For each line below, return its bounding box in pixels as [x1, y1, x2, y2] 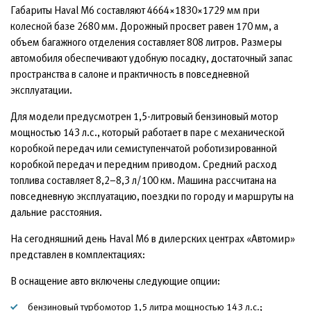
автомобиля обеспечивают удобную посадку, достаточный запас [10, 52, 293, 64]
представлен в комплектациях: [10, 249, 145, 260]
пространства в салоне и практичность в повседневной [10, 68, 249, 80]
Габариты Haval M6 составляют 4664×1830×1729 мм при [10, 4, 260, 16]
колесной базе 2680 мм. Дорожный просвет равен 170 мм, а [10, 20, 278, 32]
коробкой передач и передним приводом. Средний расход [10, 158, 277, 170]
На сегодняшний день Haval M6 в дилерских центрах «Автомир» [10, 233, 295, 244]
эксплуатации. [10, 84, 72, 96]
